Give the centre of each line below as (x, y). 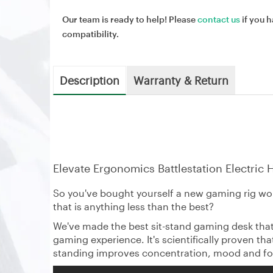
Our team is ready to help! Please (130, 19)
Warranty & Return (181, 80)
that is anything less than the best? (133, 206)
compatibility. (90, 34)
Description (90, 80)
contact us (219, 19)
